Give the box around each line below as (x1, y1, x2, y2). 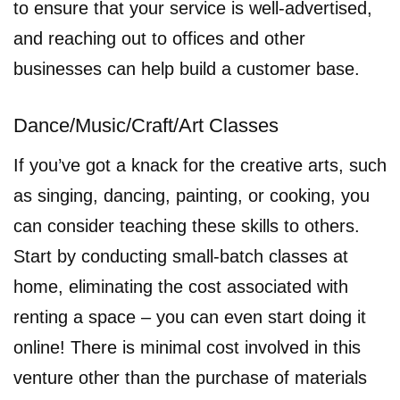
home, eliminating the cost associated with (13, 277, 348, 296)
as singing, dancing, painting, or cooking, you (13, 186, 370, 205)
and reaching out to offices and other (13, 29, 305, 48)
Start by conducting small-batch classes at (13, 246, 348, 266)
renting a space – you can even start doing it (13, 307, 366, 327)
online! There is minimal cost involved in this (13, 337, 361, 357)
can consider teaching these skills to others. (13, 216, 360, 236)
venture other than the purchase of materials (13, 368, 367, 387)
